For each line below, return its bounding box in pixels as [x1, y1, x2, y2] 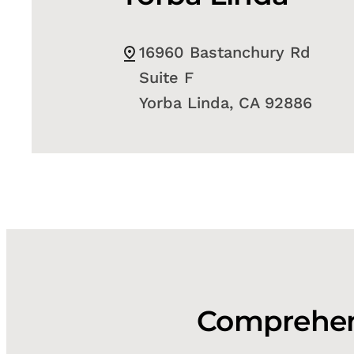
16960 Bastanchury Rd [139, 43, 311, 62]
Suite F [139, 68, 194, 88]
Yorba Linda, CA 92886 [139, 93, 312, 113]
